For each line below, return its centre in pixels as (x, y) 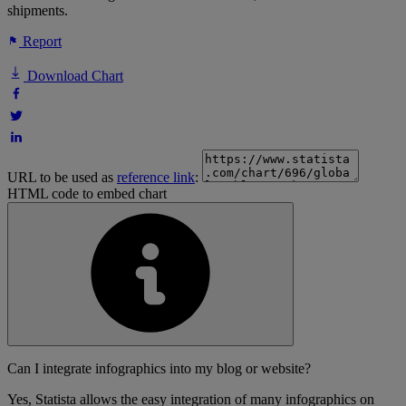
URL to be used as (62, 178)
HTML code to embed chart (87, 194)
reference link (156, 178)
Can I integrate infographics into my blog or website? (159, 369)
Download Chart (73, 76)
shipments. (38, 11)
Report (40, 42)
